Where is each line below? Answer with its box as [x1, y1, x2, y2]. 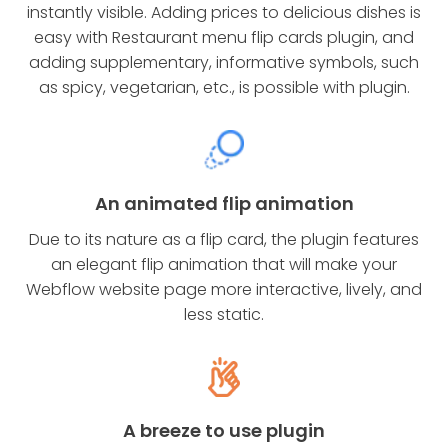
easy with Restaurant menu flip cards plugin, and [34, 25, 414, 49]
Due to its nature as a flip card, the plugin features [29, 227, 419, 251]
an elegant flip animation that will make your [51, 252, 397, 276]
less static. [184, 302, 264, 326]
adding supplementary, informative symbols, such [29, 50, 419, 74]
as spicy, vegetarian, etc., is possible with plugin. [38, 75, 410, 99]
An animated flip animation [94, 190, 354, 216]
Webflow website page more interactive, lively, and [26, 277, 422, 301]
